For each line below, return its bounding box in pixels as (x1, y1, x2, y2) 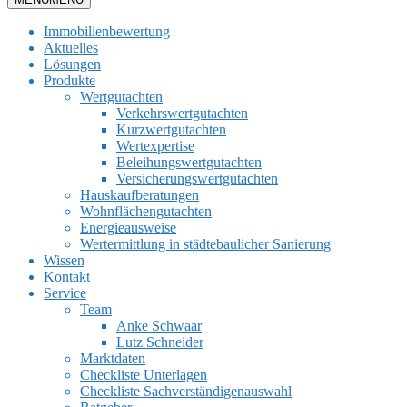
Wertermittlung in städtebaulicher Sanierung (80, 236, 331, 252)
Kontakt (44, 269, 90, 284)
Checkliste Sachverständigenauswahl (80, 383, 292, 399)
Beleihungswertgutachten (116, 154, 262, 170)
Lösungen (44, 56, 101, 72)
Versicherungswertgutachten (116, 171, 278, 186)
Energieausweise (80, 220, 176, 235)
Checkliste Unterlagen (80, 367, 207, 382)
